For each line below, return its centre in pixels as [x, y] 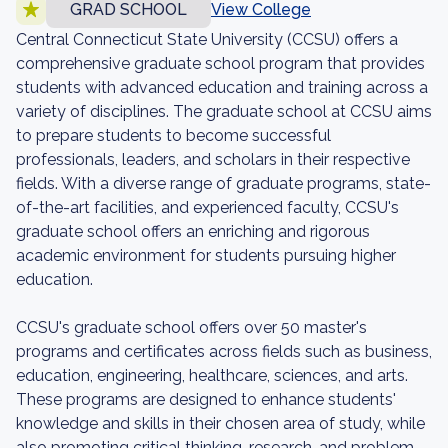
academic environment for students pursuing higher [206, 255]
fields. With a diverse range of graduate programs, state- [223, 183]
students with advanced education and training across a [222, 87]
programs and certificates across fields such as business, [224, 351]
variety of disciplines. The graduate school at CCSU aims [224, 111]
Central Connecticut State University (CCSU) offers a [207, 39]
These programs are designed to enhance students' [206, 399]
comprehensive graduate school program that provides [220, 63]
